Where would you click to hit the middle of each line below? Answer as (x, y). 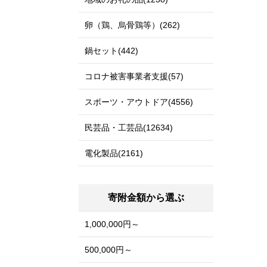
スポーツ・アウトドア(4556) (139, 102)
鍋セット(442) (111, 51)
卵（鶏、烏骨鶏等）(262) (132, 25)
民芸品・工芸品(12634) (129, 128)
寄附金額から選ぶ (146, 198)
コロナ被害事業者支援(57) (134, 76)
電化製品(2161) (114, 153)
